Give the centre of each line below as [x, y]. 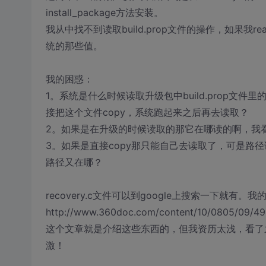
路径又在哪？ [74, 162]
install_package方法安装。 [104, 12]
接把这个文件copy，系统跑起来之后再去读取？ [147, 112]
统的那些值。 [74, 46]
